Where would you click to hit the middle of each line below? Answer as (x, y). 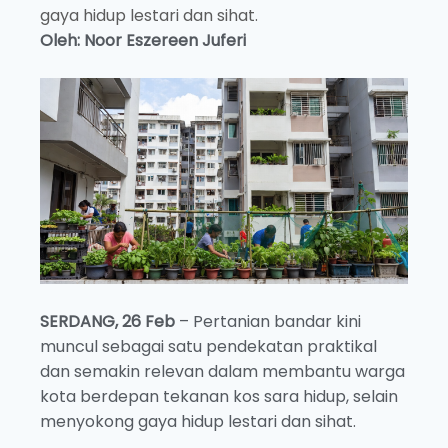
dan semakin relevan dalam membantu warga (222, 372)
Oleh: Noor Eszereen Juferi (143, 40)
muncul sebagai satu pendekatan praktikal (208, 347)
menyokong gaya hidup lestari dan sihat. (198, 422)
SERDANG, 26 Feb (107, 322)
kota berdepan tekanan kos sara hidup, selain (219, 397)
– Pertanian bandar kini (268, 322)
